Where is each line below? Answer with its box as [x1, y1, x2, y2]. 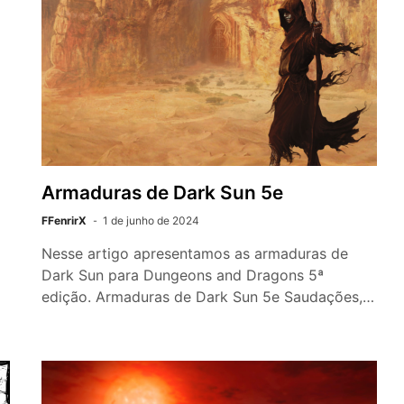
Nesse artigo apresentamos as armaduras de [41, 244, 348, 263]
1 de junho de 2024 [103, 214, 199, 228]
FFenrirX [41, 214, 87, 228]
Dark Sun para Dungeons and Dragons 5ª [41, 266, 324, 285]
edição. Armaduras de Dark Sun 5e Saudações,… [41, 288, 374, 307]
